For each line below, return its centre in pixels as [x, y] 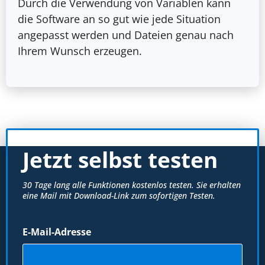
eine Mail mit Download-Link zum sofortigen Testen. [119, 196]
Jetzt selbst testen [120, 160]
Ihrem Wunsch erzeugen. [80, 51]
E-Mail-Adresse [57, 232]
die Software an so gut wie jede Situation [119, 19]
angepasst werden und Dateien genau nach [126, 35]
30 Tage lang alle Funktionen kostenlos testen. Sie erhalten [132, 185]
